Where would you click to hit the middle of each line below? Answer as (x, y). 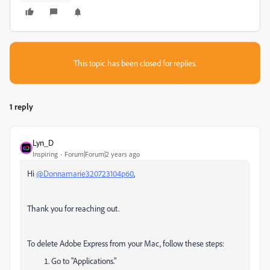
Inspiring (45, 154)
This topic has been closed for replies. (135, 63)
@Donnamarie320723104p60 (85, 173)
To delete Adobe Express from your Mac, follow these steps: (126, 243)
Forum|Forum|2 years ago (102, 154)
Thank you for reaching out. (74, 208)
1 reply (21, 106)
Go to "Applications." (84, 261)
